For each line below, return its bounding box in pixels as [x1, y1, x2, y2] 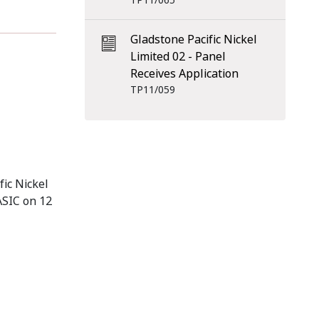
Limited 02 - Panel [130, 48, 226, 65]
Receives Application [130, 66, 239, 82]
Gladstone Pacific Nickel [130, 31, 257, 48]
